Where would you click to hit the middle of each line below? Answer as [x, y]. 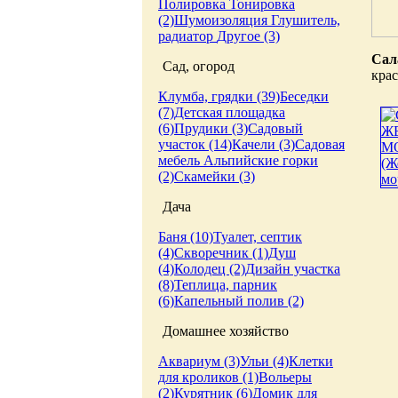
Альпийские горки [261, 160]
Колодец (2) [210, 269]
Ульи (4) [264, 361]
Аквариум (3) [199, 361]
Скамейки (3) [215, 176]
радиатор [187, 36]
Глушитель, [306, 20]
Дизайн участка [293, 269]
